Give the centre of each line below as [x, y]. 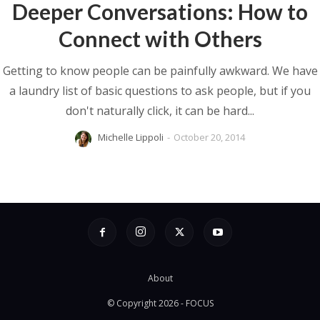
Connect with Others [160, 38]
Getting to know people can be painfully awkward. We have [160, 70]
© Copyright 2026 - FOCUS [160, 303]
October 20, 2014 [209, 137]
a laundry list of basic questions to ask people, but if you [160, 90]
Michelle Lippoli [131, 137]
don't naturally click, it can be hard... [160, 110]
